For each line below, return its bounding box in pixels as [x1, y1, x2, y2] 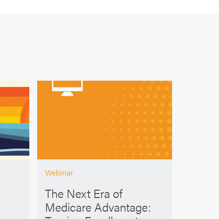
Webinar [45, 167, 73, 178]
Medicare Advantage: [45, 198, 152, 215]
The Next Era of [45, 184, 123, 201]
